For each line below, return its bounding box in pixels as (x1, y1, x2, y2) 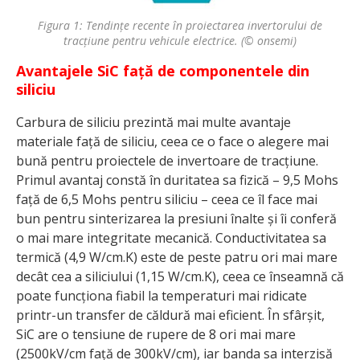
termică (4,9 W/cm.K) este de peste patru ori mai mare (16, 248, 337, 267)
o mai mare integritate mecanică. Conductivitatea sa (16, 229, 326, 247)
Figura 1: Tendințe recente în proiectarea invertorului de (38, 18, 322, 34)
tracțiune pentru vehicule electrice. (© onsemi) (63, 33, 297, 49)
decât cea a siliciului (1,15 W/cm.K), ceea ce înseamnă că (16, 268, 344, 286)
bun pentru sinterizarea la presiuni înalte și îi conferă (16, 210, 337, 228)
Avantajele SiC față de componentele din (16, 61, 309, 81)
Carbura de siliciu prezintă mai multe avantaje (16, 113, 291, 132)
